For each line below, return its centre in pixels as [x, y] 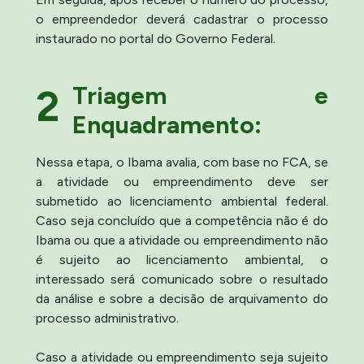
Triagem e [200, 95]
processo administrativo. [107, 318]
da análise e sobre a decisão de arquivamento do [182, 298]
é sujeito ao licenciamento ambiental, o [182, 259]
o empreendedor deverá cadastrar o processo [182, 19]
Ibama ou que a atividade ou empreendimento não [182, 240]
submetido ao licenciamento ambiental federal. [182, 201]
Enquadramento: [167, 124]
